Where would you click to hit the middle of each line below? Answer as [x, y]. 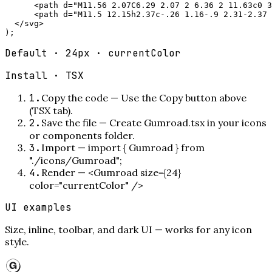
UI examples [38, 207]
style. [17, 241]
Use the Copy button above [184, 97]
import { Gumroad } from [146, 147]
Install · [35, 75]
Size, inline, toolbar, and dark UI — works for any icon [128, 229]
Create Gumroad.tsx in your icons [188, 122]
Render [58, 172]
